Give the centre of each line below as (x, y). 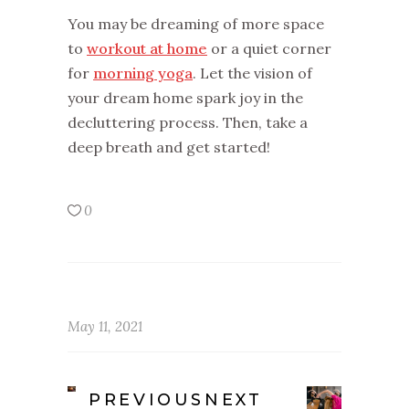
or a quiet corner (269, 48)
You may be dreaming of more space (196, 23)
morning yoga (143, 73)
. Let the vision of (252, 73)
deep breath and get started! (173, 147)
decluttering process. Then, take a (188, 122)
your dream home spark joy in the (185, 97)
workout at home (147, 48)
